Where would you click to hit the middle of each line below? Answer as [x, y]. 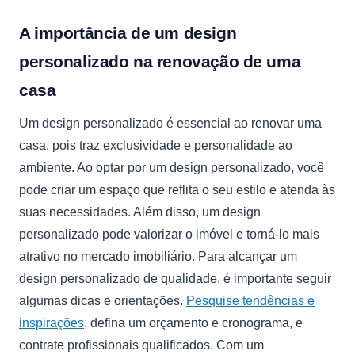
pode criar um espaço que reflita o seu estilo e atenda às [177, 190]
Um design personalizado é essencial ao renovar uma [170, 123]
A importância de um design [128, 33]
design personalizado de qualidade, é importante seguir [175, 279]
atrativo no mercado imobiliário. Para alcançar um [158, 256]
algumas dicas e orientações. [103, 301]
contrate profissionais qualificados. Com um [141, 345]
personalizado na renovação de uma [160, 61]
